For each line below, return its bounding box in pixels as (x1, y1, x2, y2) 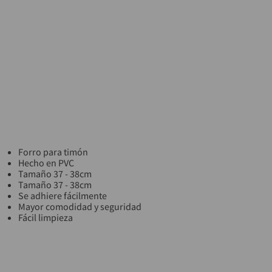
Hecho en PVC (18, 157, 74, 169)
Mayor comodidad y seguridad (18, 200, 141, 212)
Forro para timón (18, 146, 88, 158)
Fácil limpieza (18, 211, 73, 223)
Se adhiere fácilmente (18, 189, 107, 202)
